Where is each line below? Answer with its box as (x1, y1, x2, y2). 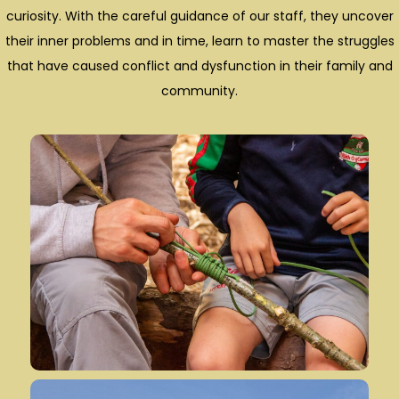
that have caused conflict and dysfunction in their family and (6, 56, 393, 75)
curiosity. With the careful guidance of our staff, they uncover (5, 6, 394, 25)
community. (161, 81, 238, 100)
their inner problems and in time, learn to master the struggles (4, 31, 395, 50)
